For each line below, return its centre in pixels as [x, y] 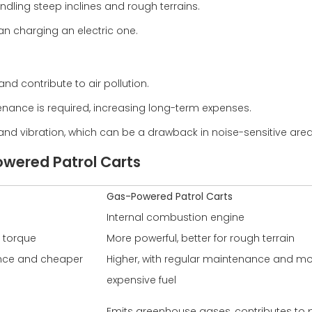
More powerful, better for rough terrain [201, 238]
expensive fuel [141, 280]
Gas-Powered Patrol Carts [170, 196]
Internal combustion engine [175, 217]
